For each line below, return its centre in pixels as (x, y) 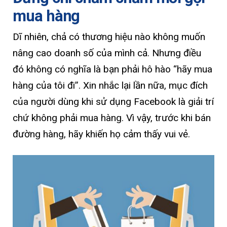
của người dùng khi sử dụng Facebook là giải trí (113, 101)
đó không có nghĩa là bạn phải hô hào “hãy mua (112, 69)
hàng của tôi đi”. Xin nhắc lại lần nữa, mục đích (110, 85)
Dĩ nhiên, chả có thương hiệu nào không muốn (109, 36)
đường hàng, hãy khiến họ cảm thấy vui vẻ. (101, 134)
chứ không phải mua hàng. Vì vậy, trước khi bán (112, 118)
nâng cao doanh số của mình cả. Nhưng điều (107, 53)
